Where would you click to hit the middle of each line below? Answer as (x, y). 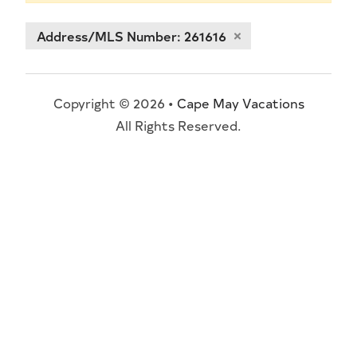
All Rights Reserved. (178, 126)
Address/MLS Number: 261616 (131, 35)
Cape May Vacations (240, 103)
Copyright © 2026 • (115, 103)
